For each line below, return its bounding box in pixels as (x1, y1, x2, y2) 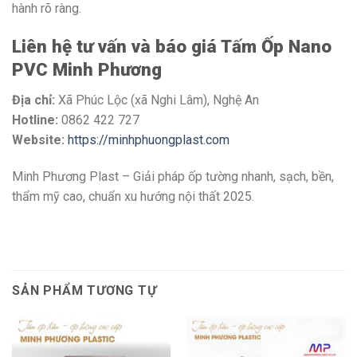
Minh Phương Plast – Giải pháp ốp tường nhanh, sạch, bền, (12, 168, 334, 184)
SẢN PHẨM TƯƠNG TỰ (12, 283, 157, 299)
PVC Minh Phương (12, 58, 162, 80)
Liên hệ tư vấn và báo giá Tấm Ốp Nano (12, 35, 331, 57)
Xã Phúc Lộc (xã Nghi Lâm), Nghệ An (55, 92, 259, 108)
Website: (12, 131, 65, 147)
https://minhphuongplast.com (68, 131, 229, 147)
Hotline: (12, 112, 58, 127)
